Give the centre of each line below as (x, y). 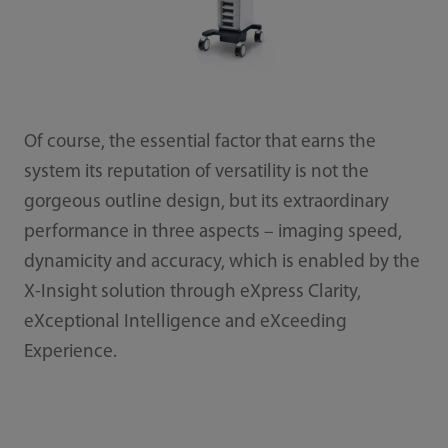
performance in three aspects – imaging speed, (212, 233)
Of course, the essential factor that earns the (199, 143)
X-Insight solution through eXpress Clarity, (192, 293)
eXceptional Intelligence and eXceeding (185, 323)
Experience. (70, 353)
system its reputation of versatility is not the (196, 173)
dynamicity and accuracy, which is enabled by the (221, 263)
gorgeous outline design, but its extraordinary (206, 203)
